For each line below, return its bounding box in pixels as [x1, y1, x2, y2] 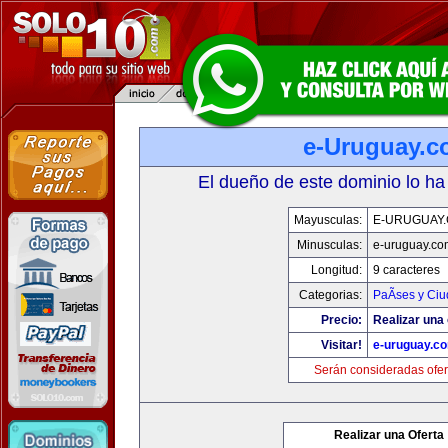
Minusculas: [296, 238, 362, 252]
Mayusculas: [293, 213, 362, 227]
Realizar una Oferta [334, 428, 444, 442]
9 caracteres [372, 263, 440, 277]
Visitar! [320, 338, 362, 352]
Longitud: [310, 263, 362, 277]
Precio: [320, 313, 362, 327]
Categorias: [298, 288, 362, 302]
